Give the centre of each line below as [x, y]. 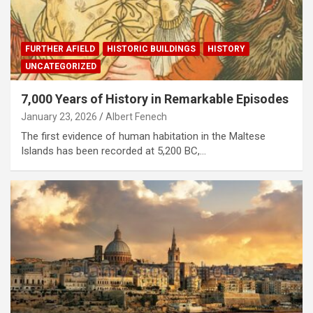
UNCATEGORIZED [61, 66]
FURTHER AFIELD [60, 49]
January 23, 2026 [59, 116]
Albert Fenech [136, 116]
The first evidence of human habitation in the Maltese [143, 136]
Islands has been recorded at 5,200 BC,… [114, 151]
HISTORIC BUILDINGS [151, 49]
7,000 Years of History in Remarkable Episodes [155, 99]
